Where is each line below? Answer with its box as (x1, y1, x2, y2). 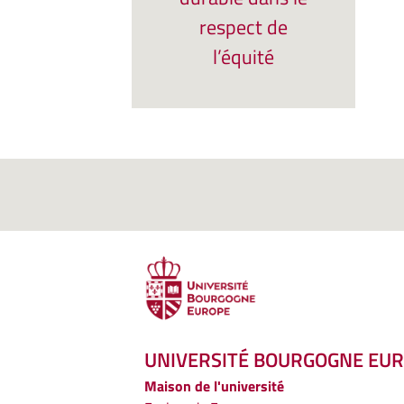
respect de (199, 12, 288, 42)
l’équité (213, 41, 274, 72)
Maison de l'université (144, 375, 284, 398)
